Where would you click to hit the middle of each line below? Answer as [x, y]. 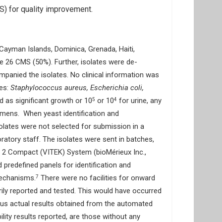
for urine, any [139, 101]
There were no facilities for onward [97, 178]
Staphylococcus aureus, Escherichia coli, [77, 88]
